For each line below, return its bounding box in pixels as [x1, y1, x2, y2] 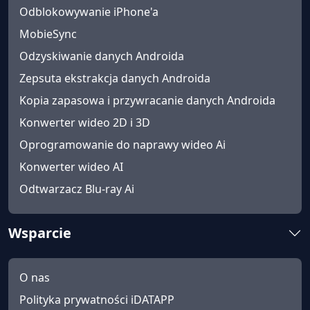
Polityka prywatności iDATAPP [19, 292, 174, 308]
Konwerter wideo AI [19, 159, 123, 175]
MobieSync [19, 26, 77, 42]
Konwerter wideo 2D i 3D [19, 115, 150, 131]
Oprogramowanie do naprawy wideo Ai [19, 137, 226, 153]
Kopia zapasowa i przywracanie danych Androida [19, 93, 275, 109]
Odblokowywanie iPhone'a [19, 4, 158, 20]
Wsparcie [8, 224, 71, 243]
